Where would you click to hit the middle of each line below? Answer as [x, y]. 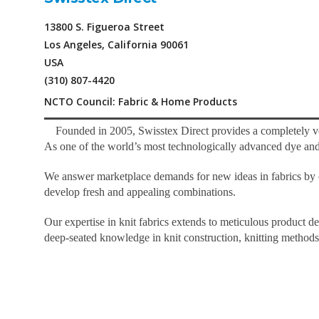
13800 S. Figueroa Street [104, 27]
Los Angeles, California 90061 [116, 45]
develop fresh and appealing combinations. [140, 192]
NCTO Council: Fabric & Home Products [141, 101]
